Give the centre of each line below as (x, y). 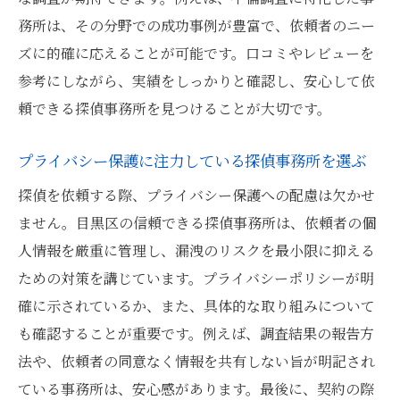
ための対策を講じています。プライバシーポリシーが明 (196, 278)
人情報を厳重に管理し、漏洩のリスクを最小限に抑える (196, 250)
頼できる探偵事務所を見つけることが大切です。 (175, 108)
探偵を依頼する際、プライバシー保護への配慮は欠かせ (196, 195)
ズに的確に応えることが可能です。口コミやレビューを (196, 53)
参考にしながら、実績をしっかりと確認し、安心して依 (196, 81)
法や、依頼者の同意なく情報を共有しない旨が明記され (196, 361)
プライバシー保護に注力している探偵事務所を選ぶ (192, 160)
